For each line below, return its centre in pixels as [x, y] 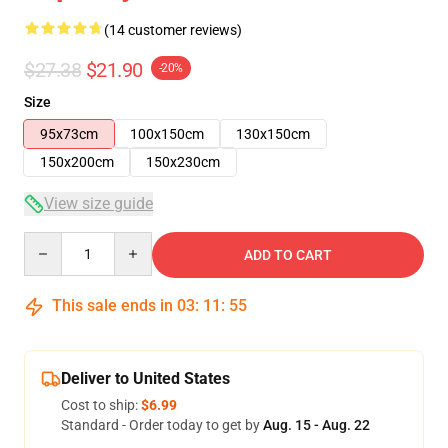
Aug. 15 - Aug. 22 [316, 425]
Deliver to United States [145, 378]
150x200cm [77, 162]
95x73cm [69, 134]
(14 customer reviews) [173, 30]
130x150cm [273, 134]
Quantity [50, 241]
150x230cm [183, 162]
